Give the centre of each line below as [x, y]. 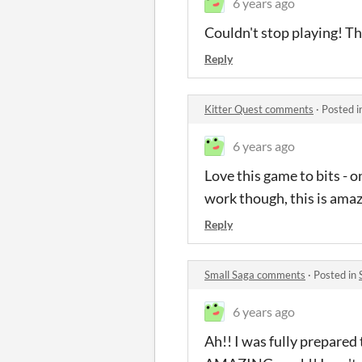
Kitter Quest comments [259, 109]
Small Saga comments [255, 275]
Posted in [336, 275]
